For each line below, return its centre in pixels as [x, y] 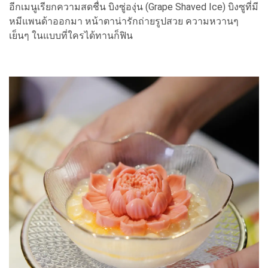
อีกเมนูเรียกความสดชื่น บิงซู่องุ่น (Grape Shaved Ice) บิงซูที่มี [134, 7]
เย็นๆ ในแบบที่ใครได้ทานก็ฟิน [71, 36]
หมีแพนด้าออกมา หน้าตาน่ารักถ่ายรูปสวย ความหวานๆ [124, 22]
